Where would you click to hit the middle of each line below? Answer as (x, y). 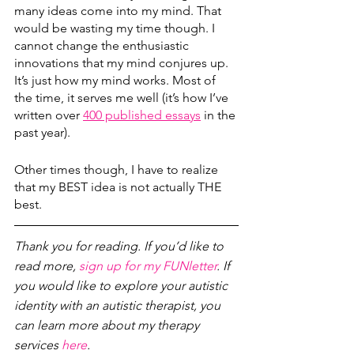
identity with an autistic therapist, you (119, 305)
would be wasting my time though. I (116, 28)
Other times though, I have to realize (118, 169)
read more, (47, 265)
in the (220, 115)
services (38, 345)
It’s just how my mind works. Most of (117, 80)
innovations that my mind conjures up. (123, 62)
